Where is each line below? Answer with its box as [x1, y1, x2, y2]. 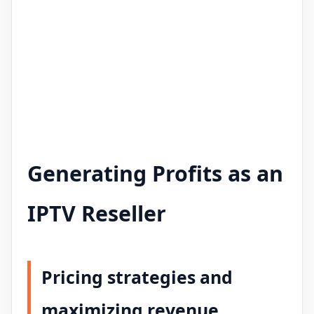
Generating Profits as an [27, 159, 283, 189]
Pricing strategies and [41, 264, 233, 289]
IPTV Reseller [27, 199, 166, 228]
